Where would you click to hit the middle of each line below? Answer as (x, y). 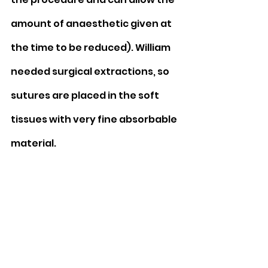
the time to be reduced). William (92, 47)
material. (33, 143)
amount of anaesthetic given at (92, 23)
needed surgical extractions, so (91, 71)
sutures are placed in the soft (86, 95)
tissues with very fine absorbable (95, 119)
